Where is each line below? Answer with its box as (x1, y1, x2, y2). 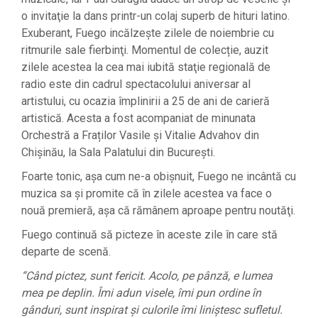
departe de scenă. (21, 245, 111, 258)
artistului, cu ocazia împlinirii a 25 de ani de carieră (21, 94, 270, 108)
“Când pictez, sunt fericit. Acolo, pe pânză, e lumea (21, 269, 273, 283)
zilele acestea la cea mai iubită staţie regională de (21, 60, 270, 74)
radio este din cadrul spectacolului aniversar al (21, 77, 251, 91)
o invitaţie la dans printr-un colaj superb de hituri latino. (21, 9, 290, 23)
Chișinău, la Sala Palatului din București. (21, 146, 215, 159)
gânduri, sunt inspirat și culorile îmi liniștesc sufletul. (21, 303, 283, 317)
